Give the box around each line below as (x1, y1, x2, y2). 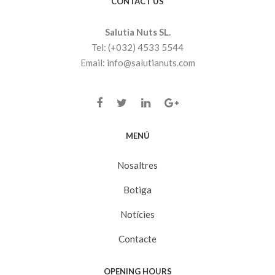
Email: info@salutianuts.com (80, 57, 195, 69)
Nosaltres (117, 160, 158, 171)
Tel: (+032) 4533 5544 (91, 42, 184, 53)
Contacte (118, 233, 157, 245)
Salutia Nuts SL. (104, 26, 171, 38)
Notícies (120, 209, 155, 220)
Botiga (123, 184, 152, 196)
